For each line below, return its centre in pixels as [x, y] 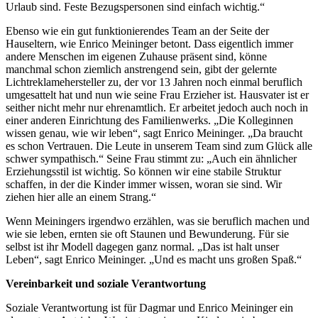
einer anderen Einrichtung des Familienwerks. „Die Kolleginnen [149, 121]
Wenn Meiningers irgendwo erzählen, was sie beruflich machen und [158, 221]
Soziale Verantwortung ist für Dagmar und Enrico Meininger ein [149, 308]
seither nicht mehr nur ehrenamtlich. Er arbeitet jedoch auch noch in [157, 108]
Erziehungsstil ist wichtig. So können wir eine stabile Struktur [143, 172]
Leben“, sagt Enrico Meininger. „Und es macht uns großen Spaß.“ [154, 260]
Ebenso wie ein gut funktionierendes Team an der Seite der [137, 31]
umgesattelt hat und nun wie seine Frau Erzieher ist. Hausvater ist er [157, 95]
